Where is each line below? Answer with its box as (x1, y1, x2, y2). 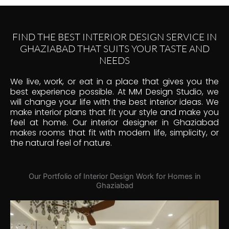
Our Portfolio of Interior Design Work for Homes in (28, 171, 201, 181)
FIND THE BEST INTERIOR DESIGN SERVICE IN (12, 30, 217, 43)
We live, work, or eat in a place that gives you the (10, 75, 219, 87)
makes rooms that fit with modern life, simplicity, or (10, 126, 219, 139)
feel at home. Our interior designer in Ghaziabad (10, 116, 219, 128)
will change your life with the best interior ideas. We (10, 96, 219, 108)
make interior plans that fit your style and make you (10, 106, 219, 118)
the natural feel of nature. (10, 136, 112, 149)
